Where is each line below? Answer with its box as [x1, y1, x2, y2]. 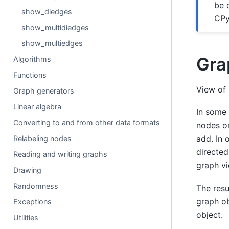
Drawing [13, 166, 42, 174]
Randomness [13, 181, 59, 190]
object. [196, 209, 223, 220]
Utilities [13, 213, 39, 222]
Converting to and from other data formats [13, 118, 161, 127]
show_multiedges [21, 39, 83, 48]
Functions [13, 71, 47, 79]
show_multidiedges [21, 23, 89, 32]
